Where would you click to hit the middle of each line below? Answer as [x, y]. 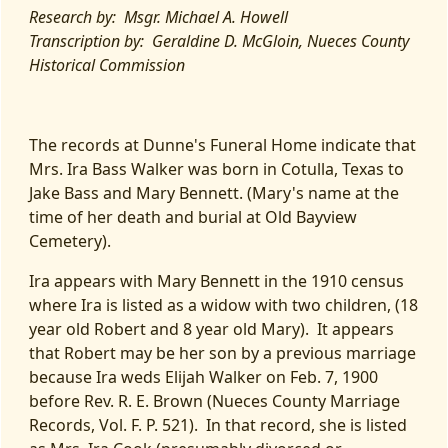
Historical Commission [107, 65]
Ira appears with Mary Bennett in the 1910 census [216, 281]
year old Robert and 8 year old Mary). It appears [211, 329]
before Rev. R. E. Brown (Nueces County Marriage [214, 401]
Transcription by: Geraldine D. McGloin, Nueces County [219, 41]
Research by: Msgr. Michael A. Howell [158, 17]
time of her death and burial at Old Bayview [193, 217]
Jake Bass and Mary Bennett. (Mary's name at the [214, 193]
